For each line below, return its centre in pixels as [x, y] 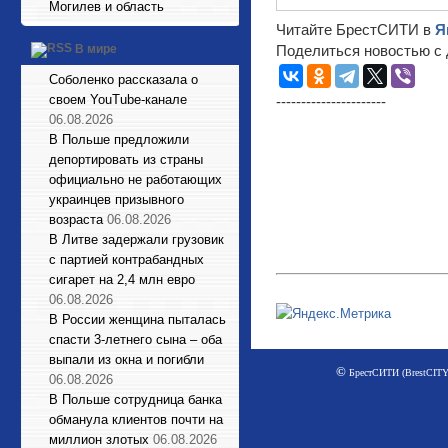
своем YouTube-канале [118, 99]
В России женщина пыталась [137, 319]
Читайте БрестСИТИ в [355, 29]
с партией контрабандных [126, 259]
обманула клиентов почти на [136, 419]
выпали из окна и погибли [126, 359]
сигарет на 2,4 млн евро [122, 279]
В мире [96, 49]
